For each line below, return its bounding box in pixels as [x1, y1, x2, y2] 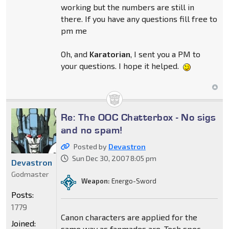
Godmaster [11, 169, 49, 178]
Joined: [11, 218, 36, 228]
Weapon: [81, 177, 110, 186]
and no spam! [60, 123, 123, 136]
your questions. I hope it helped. [60, 61, 181, 71]
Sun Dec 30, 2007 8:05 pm [72, 153, 156, 163]
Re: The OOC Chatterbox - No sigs [60, 110, 216, 123]
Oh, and [60, 49, 89, 59]
